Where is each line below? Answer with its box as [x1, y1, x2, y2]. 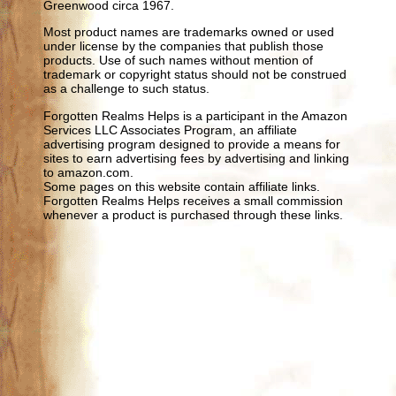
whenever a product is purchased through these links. [43, 207, 344, 222]
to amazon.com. [43, 164, 134, 179]
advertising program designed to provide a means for [43, 136, 341, 151]
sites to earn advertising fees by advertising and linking [43, 150, 350, 165]
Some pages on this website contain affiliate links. [43, 179, 321, 194]
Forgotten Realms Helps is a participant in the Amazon [43, 108, 348, 123]
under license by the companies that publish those [43, 39, 324, 54]
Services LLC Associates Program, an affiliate [43, 122, 298, 137]
